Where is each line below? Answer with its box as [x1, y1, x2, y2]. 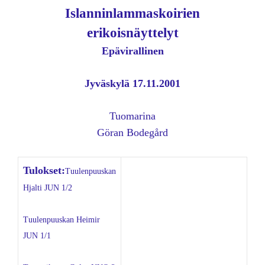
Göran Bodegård [97, 127, 168, 138]
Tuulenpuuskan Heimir [23, 215, 100, 224]
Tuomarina [109, 110, 156, 122]
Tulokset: [23, 164, 65, 176]
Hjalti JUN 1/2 [23, 183, 72, 192]
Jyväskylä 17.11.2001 [85, 77, 180, 89]
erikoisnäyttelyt [86, 25, 179, 40]
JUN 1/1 [23, 231, 51, 240]
